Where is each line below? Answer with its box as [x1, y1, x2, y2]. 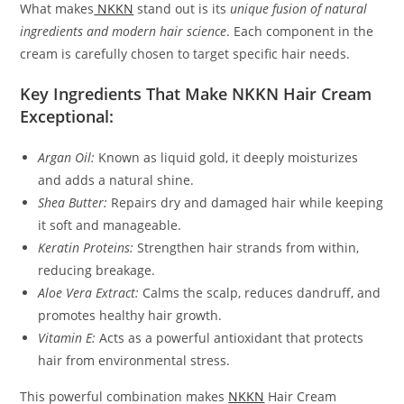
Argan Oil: [38, 148, 96, 166]
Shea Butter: [38, 193, 108, 211]
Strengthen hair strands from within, [133, 238, 360, 256]
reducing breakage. [38, 261, 156, 279]
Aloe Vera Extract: [38, 283, 140, 301]
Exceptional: [20, 105, 115, 127]
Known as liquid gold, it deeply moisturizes [95, 148, 359, 166]
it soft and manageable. [38, 216, 182, 234]
